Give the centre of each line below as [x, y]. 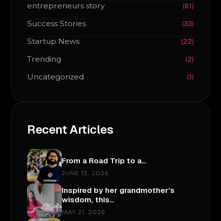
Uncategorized [56, 77]
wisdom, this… [88, 200]
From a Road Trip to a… [104, 160]
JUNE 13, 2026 [85, 173]
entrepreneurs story [66, 6]
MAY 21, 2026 [84, 212]
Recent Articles [70, 130]
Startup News [54, 41]
